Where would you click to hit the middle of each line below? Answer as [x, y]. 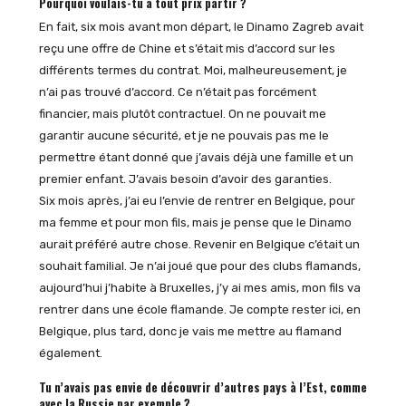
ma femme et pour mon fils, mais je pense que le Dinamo [195, 223]
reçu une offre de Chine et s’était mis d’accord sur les [187, 49]
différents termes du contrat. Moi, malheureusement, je [193, 71]
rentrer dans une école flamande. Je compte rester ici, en [199, 310]
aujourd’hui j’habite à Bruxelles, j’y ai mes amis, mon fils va [199, 288]
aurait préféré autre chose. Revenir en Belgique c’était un [199, 245]
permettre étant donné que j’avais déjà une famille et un [196, 158]
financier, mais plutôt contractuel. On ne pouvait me [182, 114]
